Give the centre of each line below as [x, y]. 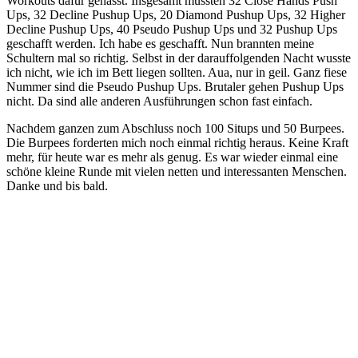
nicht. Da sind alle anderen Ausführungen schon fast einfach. [159, 101]
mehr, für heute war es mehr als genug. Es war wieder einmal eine [172, 157]
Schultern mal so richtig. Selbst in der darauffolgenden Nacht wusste [179, 58]
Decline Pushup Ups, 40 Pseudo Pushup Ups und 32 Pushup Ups [172, 30]
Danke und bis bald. [57, 186]
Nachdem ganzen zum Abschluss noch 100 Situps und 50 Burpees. [175, 129]
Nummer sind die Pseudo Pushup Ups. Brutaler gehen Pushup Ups [175, 87]
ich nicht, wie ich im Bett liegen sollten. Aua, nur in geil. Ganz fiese [177, 73]
